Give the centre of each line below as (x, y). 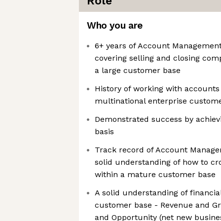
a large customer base (138, 70)
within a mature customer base (155, 174)
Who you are (115, 25)
